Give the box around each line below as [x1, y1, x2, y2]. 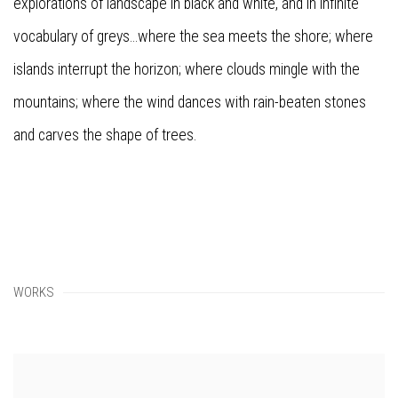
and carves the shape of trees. [13, 126, 196, 145]
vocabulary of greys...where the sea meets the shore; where [13, 28, 373, 46]
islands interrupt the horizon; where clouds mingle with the [13, 60, 360, 79]
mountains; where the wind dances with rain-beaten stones [13, 93, 366, 112]
